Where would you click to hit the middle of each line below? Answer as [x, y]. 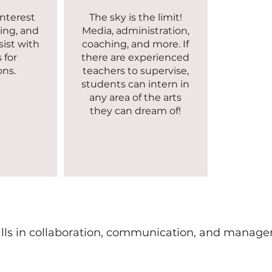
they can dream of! [135, 111]
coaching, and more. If [135, 44]
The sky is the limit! [135, 18]
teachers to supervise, [135, 71]
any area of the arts [135, 98]
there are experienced [135, 58]
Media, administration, [135, 31]
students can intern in [135, 84]
